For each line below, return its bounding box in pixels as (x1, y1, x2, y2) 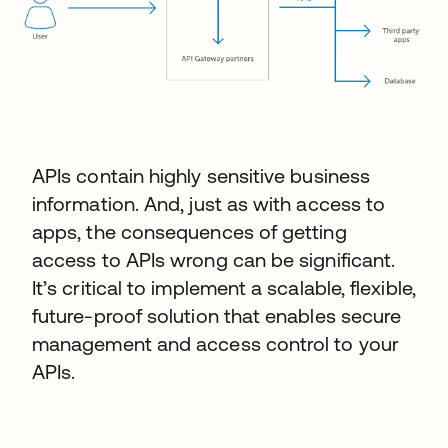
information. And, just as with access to (32, 191, 386, 215)
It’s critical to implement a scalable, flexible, (32, 275, 416, 299)
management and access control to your (32, 331, 399, 355)
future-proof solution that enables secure (32, 303, 402, 327)
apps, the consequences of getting (32, 219, 347, 243)
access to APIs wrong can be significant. (32, 247, 396, 271)
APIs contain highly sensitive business (32, 163, 371, 187)
